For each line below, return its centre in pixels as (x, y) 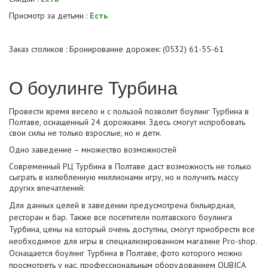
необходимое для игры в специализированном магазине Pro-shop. (133, 241)
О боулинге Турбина (93, 87)
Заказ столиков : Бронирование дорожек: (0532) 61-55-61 (116, 49)
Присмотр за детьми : (49, 16)
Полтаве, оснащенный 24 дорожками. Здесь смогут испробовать (127, 122)
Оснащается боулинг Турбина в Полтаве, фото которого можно (126, 253)
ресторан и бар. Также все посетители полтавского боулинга (121, 217)
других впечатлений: (47, 188)
